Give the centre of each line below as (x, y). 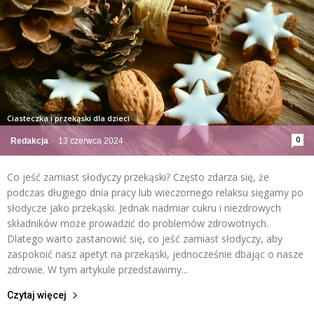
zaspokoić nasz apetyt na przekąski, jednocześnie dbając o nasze (155, 254)
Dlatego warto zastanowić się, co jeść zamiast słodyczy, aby (145, 238)
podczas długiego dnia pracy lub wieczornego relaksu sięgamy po (155, 192)
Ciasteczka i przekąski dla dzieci (68, 118)
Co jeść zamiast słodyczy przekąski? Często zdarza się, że (138, 177)
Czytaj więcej (37, 295)
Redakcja (29, 141)
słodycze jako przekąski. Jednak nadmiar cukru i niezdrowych (144, 207)
